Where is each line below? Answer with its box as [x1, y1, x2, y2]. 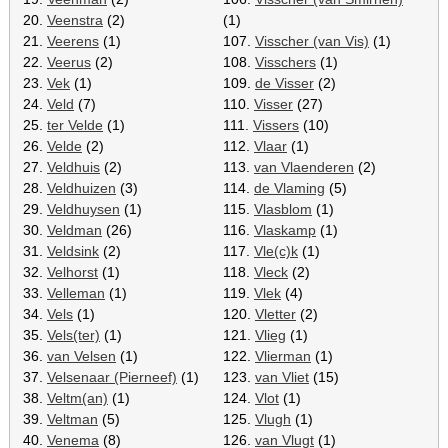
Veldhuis [47, 158, 100, 175]
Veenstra [47, 11, 103, 28]
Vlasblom [254, 200, 312, 217]
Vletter [255, 305, 296, 322]
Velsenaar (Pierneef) [47, 368, 177, 385]
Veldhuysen [47, 200, 120, 217]
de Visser [255, 74, 314, 91]
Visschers [255, 53, 316, 70]
